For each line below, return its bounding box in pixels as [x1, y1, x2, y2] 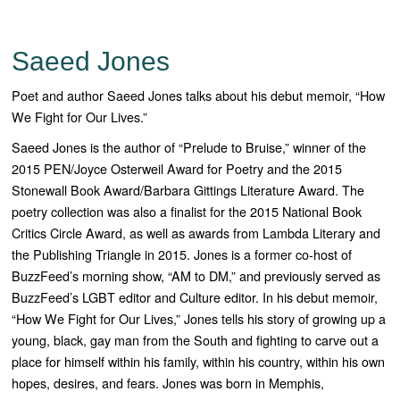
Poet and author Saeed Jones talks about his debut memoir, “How [12, 86, 386, 105]
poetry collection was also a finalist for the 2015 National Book [12, 202, 362, 221]
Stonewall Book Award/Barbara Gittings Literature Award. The [12, 180, 365, 200]
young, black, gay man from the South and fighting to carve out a [12, 330, 379, 350]
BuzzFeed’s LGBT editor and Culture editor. [12, 287, 263, 307]
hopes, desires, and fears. [12, 373, 163, 393]
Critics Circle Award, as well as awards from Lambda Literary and [12, 223, 381, 243]
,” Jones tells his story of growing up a [173, 309, 387, 329]
